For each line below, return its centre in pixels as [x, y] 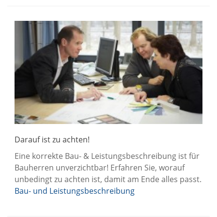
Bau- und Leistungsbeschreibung [75, 191]
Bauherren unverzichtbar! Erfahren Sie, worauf [100, 168]
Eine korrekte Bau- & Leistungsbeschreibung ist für [107, 156]
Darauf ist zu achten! [52, 140]
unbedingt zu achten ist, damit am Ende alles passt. [108, 179]
